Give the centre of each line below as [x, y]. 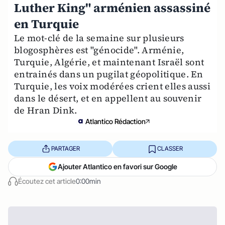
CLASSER [170, 149]
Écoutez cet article [47, 181]
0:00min [88, 181]
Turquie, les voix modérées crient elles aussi [113, 86]
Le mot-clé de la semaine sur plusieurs [99, 38]
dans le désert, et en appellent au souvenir [108, 98]
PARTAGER [65, 149]
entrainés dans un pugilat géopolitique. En [109, 74]
